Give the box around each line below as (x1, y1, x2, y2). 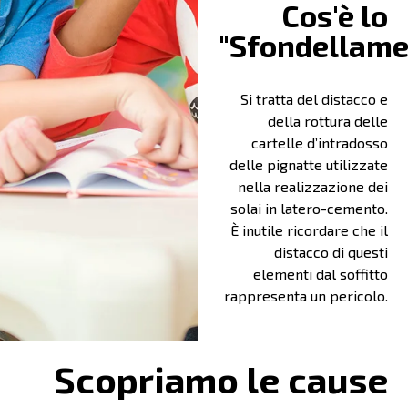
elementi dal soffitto (252, 264, 388, 282)
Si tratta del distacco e (240, 89, 388, 107)
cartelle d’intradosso (250, 133, 388, 151)
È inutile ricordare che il (229, 220, 388, 239)
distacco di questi (273, 242, 388, 260)
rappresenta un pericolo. (223, 286, 388, 304)
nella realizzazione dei (237, 177, 388, 195)
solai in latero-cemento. (229, 199, 388, 217)
